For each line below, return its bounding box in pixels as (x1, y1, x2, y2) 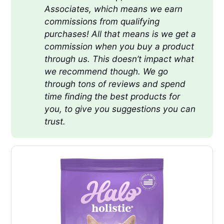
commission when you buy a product (44, 40, 194, 51)
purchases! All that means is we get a (44, 28, 196, 39)
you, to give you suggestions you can (44, 103, 195, 114)
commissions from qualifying (44, 15, 159, 26)
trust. (44, 115, 65, 126)
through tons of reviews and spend (44, 78, 185, 89)
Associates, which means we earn (44, 3, 182, 14)
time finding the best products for (44, 90, 180, 101)
